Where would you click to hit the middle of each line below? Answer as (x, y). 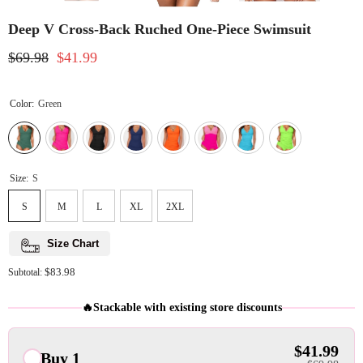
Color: (23, 104)
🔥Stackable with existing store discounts (181, 308)
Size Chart (73, 244)
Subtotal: (26, 273)
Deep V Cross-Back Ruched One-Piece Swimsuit (160, 30)
